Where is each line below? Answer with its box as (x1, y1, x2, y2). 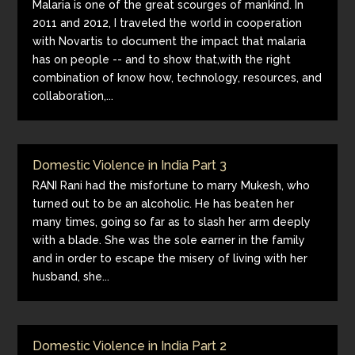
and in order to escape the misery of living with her (32, 252, 308, 265)
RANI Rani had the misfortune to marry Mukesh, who (32, 179, 311, 192)
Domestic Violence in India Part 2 (32, 338, 227, 353)
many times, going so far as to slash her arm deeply (32, 216, 311, 228)
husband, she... (32, 270, 110, 283)
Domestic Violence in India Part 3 (32, 158, 227, 173)
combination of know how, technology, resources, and (32, 71, 323, 84)
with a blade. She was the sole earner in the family (32, 234, 306, 246)
